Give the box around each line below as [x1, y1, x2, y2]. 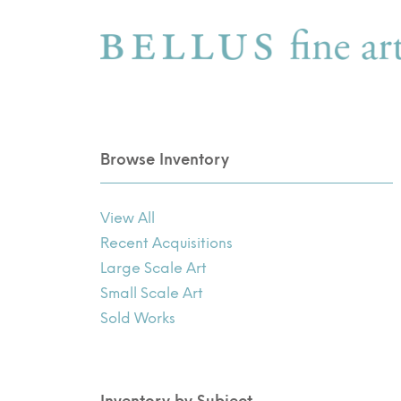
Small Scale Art [100, 284, 204, 302]
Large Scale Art [100, 259, 208, 277]
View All [100, 209, 156, 226]
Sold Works [100, 309, 176, 327]
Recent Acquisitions [100, 234, 234, 252]
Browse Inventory [100, 149, 230, 168]
